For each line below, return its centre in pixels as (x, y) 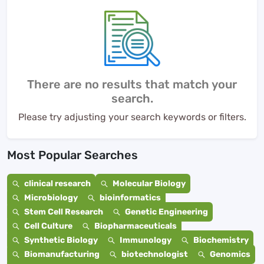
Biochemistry (221, 240)
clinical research (57, 184)
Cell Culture (48, 226)
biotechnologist (155, 254)
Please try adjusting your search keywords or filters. (132, 117)
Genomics (230, 254)
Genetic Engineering (166, 212)
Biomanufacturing (62, 254)
